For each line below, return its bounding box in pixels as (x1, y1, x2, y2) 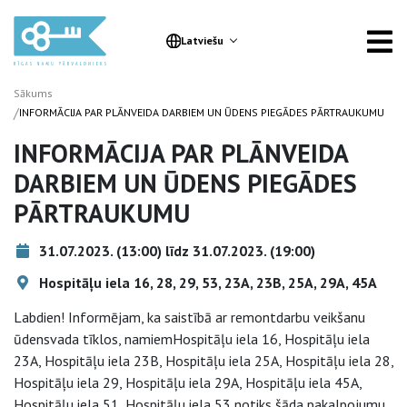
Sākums (14, 86, 53, 100)
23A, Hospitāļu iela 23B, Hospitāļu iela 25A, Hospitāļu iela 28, (14, 352, 393, 370)
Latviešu (180, 34, 223, 47)
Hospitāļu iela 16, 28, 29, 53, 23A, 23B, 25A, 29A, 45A (35, 273, 377, 292)
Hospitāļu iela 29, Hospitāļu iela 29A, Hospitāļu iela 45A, (14, 373, 362, 392)
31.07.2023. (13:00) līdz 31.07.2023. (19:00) (35, 242, 315, 260)
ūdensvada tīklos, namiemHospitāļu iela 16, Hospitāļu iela (14, 330, 370, 348)
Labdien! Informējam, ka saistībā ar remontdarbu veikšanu (14, 308, 365, 326)
